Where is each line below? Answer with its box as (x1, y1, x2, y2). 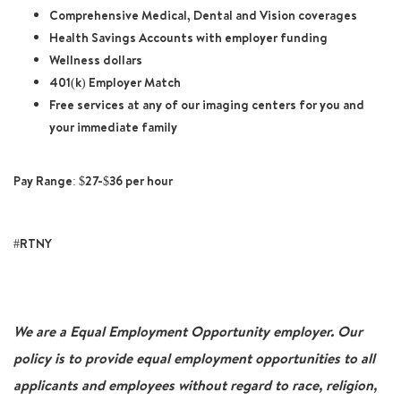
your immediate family (49, 118, 177, 137)
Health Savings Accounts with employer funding (49, 29, 328, 47)
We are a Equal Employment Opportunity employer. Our (13, 321, 363, 342)
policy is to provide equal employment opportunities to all (13, 348, 375, 369)
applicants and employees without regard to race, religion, (13, 375, 377, 396)
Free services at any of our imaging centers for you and (49, 96, 364, 115)
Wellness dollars (49, 51, 142, 70)
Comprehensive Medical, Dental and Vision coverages (49, 6, 357, 25)
